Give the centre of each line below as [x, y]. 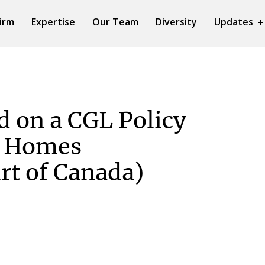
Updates [234, 22]
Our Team [115, 22]
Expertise [53, 22]
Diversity [176, 22]
